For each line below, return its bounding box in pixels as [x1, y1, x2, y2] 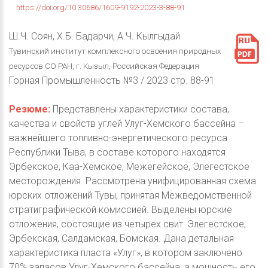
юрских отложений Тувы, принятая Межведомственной [9, 190, 252, 202]
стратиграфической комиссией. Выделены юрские [9, 204, 232, 216]
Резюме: [9, 103, 50, 115]
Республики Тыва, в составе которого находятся [9, 147, 226, 159]
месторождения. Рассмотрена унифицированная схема [9, 175, 256, 187]
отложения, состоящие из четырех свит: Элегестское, [9, 218, 246, 230]
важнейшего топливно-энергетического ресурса [9, 132, 227, 144]
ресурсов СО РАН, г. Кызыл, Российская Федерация [9, 62, 199, 71]
